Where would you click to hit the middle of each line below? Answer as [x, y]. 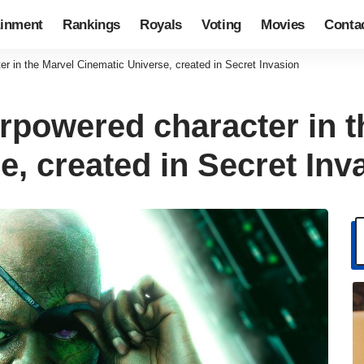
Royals [161, 24]
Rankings [91, 24]
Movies [283, 24]
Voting [222, 24]
